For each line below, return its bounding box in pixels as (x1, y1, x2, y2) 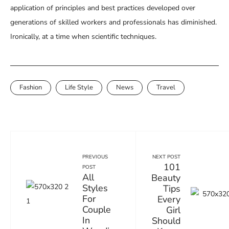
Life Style (65, 82, 93, 92)
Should (152, 214, 180, 227)
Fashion (19, 82, 42, 92)
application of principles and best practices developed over (10, 3, 195, 13)
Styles (82, 182, 108, 195)
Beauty (151, 171, 180, 184)
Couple (82, 203, 111, 216)
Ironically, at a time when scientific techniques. (10, 31, 156, 41)
